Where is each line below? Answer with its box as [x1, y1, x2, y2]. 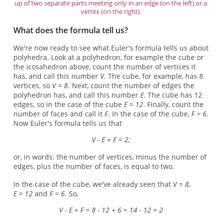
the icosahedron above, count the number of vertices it [13, 62, 196, 72]
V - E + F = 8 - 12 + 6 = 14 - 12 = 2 [58, 205, 163, 215]
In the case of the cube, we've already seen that [13, 179, 173, 189]
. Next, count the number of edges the [67, 81, 194, 91]
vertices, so [13, 81, 52, 91]
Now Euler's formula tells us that [13, 118, 122, 128]
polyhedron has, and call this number [13, 90, 140, 100]
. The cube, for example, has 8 [104, 71, 203, 81]
